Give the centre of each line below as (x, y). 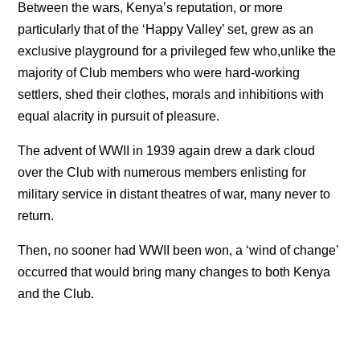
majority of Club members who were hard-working (159, 72)
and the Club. (56, 293)
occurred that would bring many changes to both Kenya (174, 272)
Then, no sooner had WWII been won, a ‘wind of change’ (178, 250)
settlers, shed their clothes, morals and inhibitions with (171, 94)
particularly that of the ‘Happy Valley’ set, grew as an (166, 29)
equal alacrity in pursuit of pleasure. (119, 116)
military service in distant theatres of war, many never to (174, 194)
